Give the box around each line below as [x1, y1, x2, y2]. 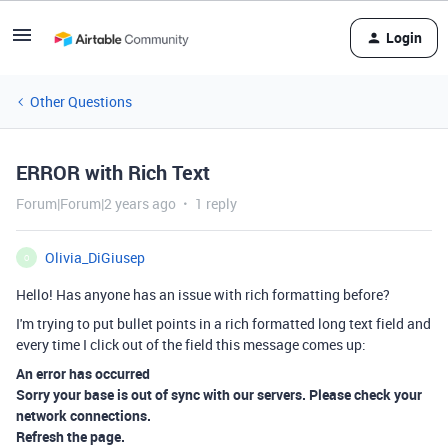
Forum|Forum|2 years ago [16, 194, 176, 213]
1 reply [195, 194, 237, 213]
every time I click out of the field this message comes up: [16, 335, 366, 354]
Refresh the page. [16, 427, 125, 446]
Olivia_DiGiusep [45, 248, 145, 267]
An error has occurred [16, 364, 150, 383]
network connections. [16, 406, 151, 425]
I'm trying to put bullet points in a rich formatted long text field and [16, 314, 431, 333]
